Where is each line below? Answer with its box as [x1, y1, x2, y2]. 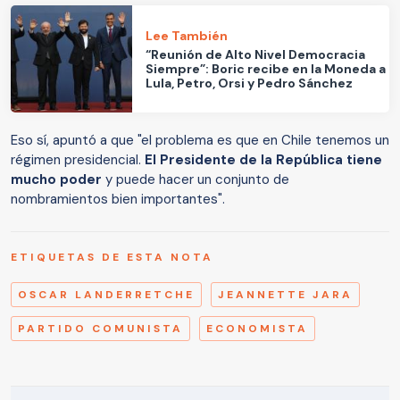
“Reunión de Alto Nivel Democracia [146, 46, 366, 62]
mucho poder [11, 171, 102, 189]
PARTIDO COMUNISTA [18, 321, 183, 337]
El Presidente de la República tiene [141, 151, 382, 170]
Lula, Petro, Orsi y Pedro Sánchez [146, 74, 354, 91]
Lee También [146, 27, 229, 44]
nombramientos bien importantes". [11, 190, 229, 209]
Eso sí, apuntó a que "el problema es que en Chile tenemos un [11, 131, 389, 150]
